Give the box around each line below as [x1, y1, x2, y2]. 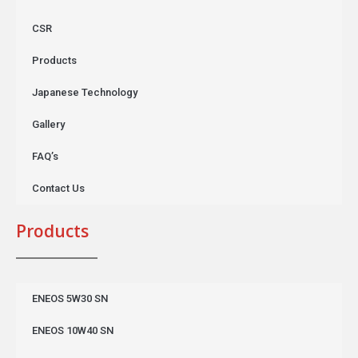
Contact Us [32, 182, 85, 195]
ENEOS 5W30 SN [32, 292, 108, 305]
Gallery [32, 118, 65, 131]
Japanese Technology [32, 86, 137, 99]
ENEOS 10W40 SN [32, 324, 113, 337]
